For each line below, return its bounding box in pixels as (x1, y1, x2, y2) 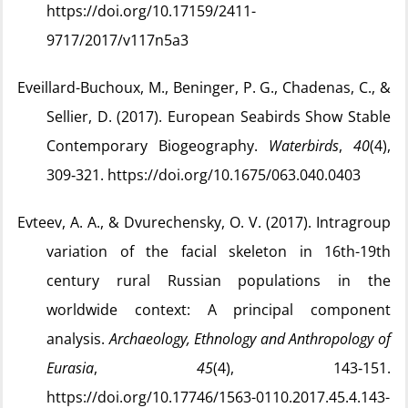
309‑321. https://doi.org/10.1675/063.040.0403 (46, 165, 361, 185)
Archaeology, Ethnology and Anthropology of (108, 329, 392, 349)
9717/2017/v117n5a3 (46, 30, 189, 50)
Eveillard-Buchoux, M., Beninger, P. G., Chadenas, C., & (17, 77, 391, 97)
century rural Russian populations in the (46, 270, 391, 291)
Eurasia (46, 358, 94, 378)
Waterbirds (269, 136, 339, 156)
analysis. (46, 329, 109, 349)
